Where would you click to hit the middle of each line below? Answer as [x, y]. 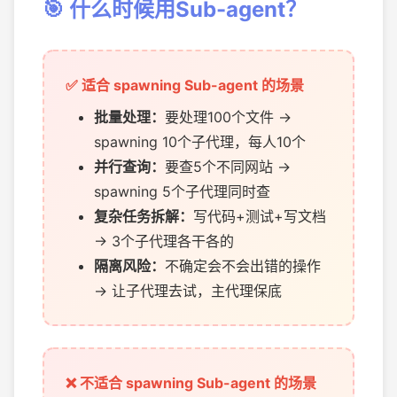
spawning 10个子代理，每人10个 [200, 142]
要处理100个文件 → [228, 117]
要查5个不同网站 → [228, 167]
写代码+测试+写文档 [260, 216]
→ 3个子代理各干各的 [164, 241]
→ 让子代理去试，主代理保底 [188, 291]
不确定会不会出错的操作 [243, 266]
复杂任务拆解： [144, 216]
